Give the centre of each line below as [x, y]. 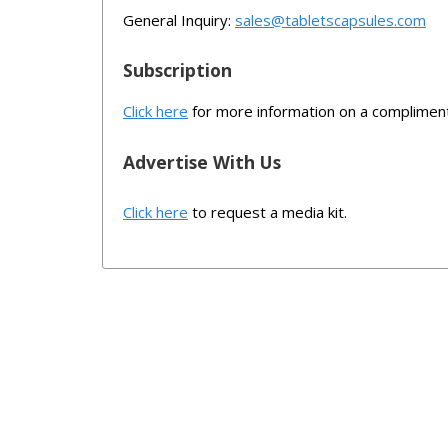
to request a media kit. [267, 212]
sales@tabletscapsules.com [330, 19]
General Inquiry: [179, 19]
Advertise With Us [202, 161]
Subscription [177, 70]
